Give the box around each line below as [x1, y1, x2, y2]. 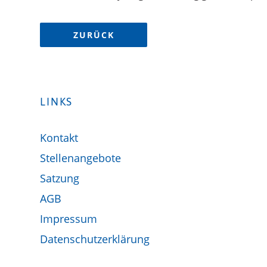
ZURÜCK [73, 29, 114, 41]
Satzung [40, 170, 80, 185]
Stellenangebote [40, 150, 122, 165]
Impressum [40, 211, 98, 226]
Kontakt [40, 130, 79, 145]
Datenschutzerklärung [40, 231, 150, 246]
